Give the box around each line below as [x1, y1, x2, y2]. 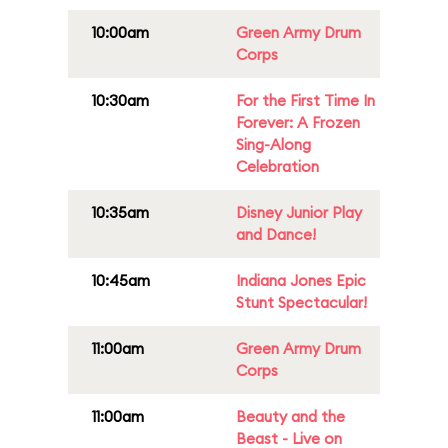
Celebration [236, 157, 319, 176]
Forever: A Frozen [236, 113, 360, 132]
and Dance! [236, 225, 316, 244]
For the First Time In [236, 91, 375, 110]
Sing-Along [236, 135, 311, 154]
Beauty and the [236, 407, 345, 426]
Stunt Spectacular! [236, 293, 367, 312]
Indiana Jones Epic [236, 271, 366, 290]
